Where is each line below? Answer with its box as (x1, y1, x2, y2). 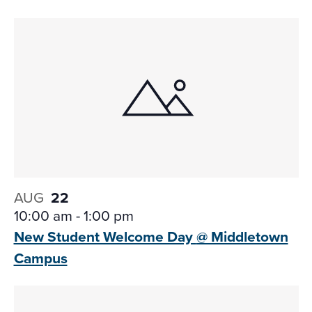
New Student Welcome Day (13, 225, 196, 247)
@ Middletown (196, 225, 288, 247)
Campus (13, 247, 68, 269)
